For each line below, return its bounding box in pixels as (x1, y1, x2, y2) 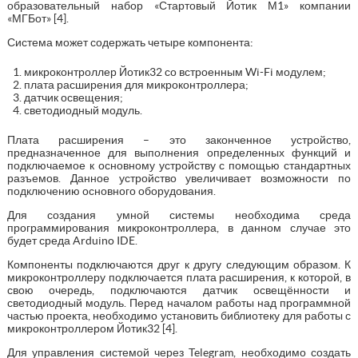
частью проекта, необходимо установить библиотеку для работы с (6, 308, 352, 322)
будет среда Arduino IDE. (6, 233, 140, 247)
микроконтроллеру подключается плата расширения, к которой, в (6, 270, 352, 284)
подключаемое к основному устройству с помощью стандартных (6, 158, 352, 172)
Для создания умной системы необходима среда (6, 208, 352, 221)
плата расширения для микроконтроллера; (23, 78, 249, 91)
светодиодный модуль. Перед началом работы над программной (6, 296, 352, 309)
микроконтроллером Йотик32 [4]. (6, 321, 177, 335)
